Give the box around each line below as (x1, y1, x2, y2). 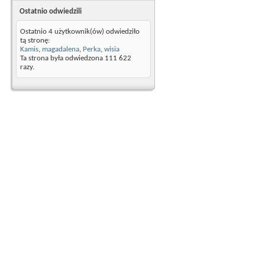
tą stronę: (20, 37, 50, 44)
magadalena (42, 46, 79, 53)
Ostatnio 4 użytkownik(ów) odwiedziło (20, 28, 140, 35)
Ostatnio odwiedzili (20, 8, 82, 15)
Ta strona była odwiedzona (20, 54, 105, 62)
